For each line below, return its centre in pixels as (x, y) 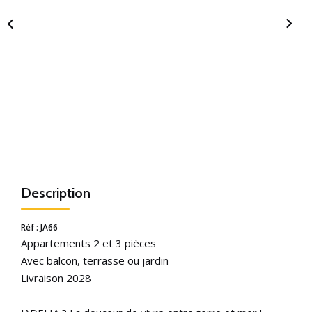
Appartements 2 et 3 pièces (88, 243)
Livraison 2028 (56, 278)
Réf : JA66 (39, 227)
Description (56, 193)
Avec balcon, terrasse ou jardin (95, 260)
